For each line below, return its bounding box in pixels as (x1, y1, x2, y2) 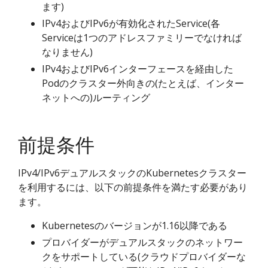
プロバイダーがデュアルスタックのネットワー (42, 236, 243, 249)
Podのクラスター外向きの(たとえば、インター (42, 77, 244, 90)
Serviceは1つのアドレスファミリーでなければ (42, 31, 242, 45)
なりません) (42, 45, 93, 59)
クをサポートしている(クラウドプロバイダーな (42, 250, 246, 264)
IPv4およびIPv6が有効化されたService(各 (42, 17, 220, 31)
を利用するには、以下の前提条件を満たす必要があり (18, 181, 248, 194)
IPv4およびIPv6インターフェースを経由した (42, 62, 233, 76)
